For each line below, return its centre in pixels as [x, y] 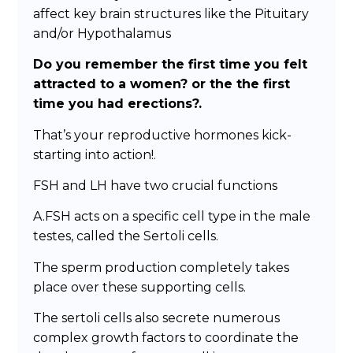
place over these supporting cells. [140, 287]
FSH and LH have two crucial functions [156, 186]
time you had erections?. [118, 104]
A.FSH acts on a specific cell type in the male [172, 217]
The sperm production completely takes [162, 267]
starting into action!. [95, 154]
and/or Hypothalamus [102, 33]
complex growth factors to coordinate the [166, 338]
